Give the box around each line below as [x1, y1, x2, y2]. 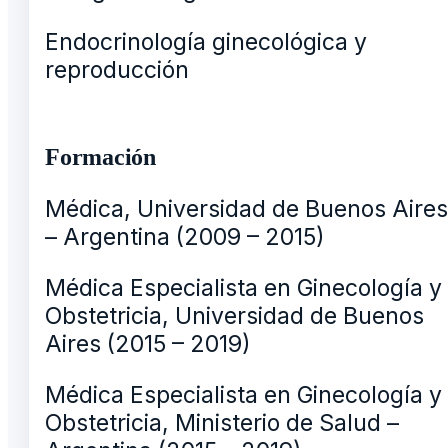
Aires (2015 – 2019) [45, 329, 251, 358]
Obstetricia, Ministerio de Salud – [45, 408, 399, 437]
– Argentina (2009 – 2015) [45, 222, 325, 251]
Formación [45, 143, 156, 170]
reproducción [45, 55, 189, 84]
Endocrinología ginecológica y [45, 27, 367, 56]
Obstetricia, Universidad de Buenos [45, 301, 424, 330]
